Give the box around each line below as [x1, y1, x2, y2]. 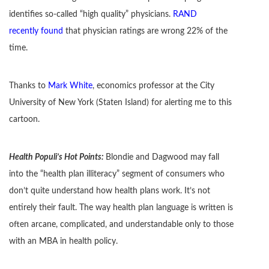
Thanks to [9, 82, 48, 91]
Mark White [48, 82, 92, 91]
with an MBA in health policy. [9, 237, 118, 246]
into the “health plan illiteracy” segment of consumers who [9, 170, 225, 179]
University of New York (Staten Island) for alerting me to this [9, 98, 232, 107]
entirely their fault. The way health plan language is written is [9, 204, 233, 213]
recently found [9, 27, 63, 36]
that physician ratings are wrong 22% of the [63, 27, 228, 36]
